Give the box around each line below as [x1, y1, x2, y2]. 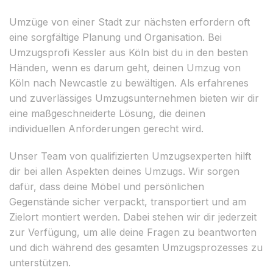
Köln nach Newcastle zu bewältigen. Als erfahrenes [9, 76, 249, 89]
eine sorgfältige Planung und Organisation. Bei [9, 30, 222, 43]
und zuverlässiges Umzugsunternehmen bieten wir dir [9, 91, 259, 104]
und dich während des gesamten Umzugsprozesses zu [9, 241, 263, 253]
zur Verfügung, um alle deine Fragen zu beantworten [9, 225, 257, 238]
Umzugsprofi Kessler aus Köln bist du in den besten [9, 46, 248, 58]
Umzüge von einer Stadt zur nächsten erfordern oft [9, 15, 250, 28]
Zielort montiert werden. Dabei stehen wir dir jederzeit [9, 210, 257, 223]
